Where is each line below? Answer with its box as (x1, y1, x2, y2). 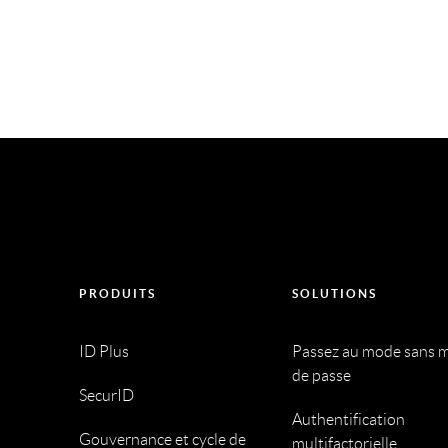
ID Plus (78, 343, 129, 361)
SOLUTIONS (292, 287, 378, 301)
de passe (292, 367, 352, 385)
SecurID (78, 387, 134, 405)
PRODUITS (78, 287, 156, 301)
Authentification (292, 411, 406, 429)
